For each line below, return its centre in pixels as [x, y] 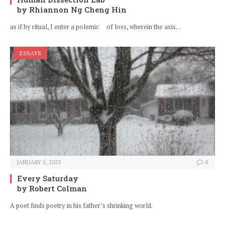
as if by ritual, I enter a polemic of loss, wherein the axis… [96, 27]
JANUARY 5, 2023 [39, 162]
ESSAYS [30, 53]
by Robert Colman [52, 189]
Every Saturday [48, 179]
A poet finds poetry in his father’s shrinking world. [81, 206]
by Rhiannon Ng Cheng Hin [72, 10]
